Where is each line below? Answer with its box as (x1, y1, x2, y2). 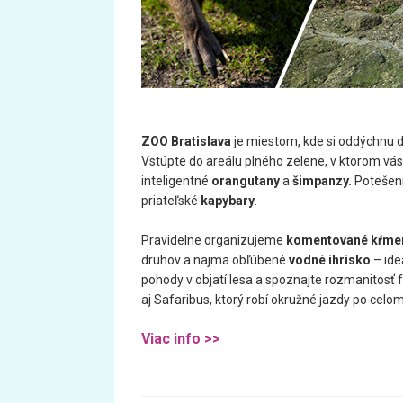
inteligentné (141, 174, 211, 188)
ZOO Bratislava (141, 134, 231, 148)
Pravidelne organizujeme (141, 233, 286, 247)
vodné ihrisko (289, 253, 371, 267)
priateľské (141, 193, 201, 208)
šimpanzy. (290, 174, 352, 188)
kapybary (201, 193, 255, 208)
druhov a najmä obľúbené (141, 253, 289, 267)
